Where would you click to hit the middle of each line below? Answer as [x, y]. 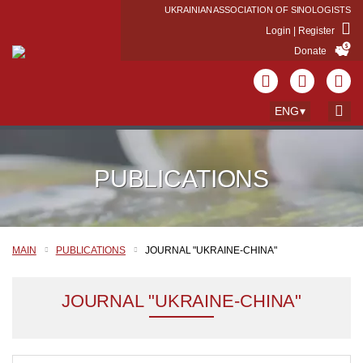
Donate [310, 51]
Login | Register [302, 31]
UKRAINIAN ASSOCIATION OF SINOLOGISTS [257, 10]
